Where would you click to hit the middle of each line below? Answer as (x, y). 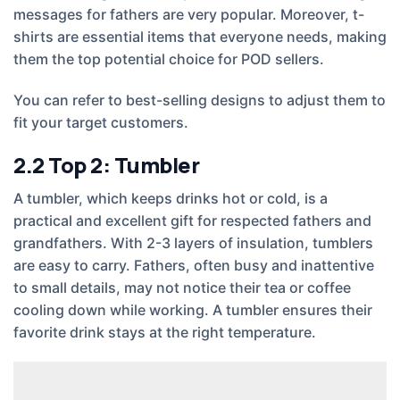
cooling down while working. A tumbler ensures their (193, 309)
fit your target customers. (101, 122)
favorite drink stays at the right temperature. (165, 332)
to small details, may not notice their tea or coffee (182, 287)
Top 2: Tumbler (124, 164)
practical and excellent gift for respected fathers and (192, 220)
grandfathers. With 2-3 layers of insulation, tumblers (193, 242)
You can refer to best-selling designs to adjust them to (200, 100)
